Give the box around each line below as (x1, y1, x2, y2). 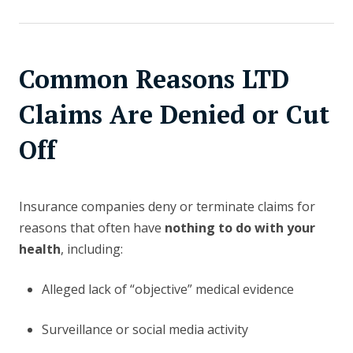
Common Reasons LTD (19, 62, 289, 96)
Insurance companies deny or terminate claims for (19, 198, 315, 216)
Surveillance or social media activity (41, 321, 248, 339)
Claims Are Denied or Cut (19, 98, 329, 132)
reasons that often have (19, 219, 165, 237)
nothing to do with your (165, 219, 315, 237)
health (19, 240, 61, 258)
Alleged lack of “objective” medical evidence (41, 281, 294, 299)
